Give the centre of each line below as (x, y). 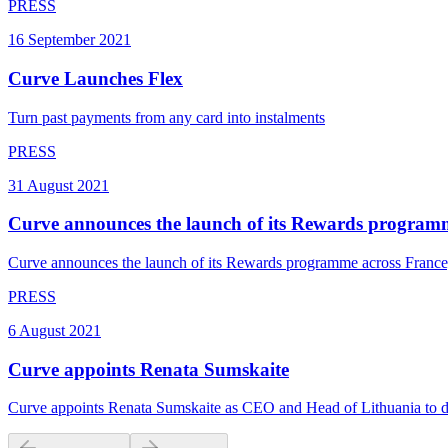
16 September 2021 (69, 40)
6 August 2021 (54, 330)
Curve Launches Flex (95, 78)
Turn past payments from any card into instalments (166, 117)
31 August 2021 (58, 185)
